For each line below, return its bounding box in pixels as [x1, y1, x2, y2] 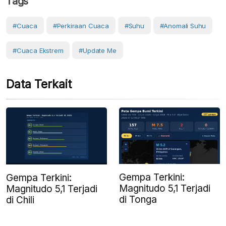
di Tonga [119, 194, 157, 206]
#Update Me [79, 46, 117, 55]
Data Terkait [6, 77, 72, 92]
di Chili [6, 194, 34, 206]
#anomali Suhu [159, 22, 206, 30]
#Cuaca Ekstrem [13, 46, 64, 55]
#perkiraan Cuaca [52, 22, 109, 30]
